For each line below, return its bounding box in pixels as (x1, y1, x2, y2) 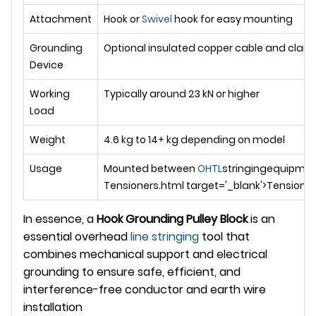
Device (30, 58, 63, 73)
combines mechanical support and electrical (23, 246, 267, 263)
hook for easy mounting (172, 12, 293, 27)
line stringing (130, 229, 199, 245)
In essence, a (23, 211, 97, 228)
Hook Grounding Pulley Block (97, 211, 248, 228)
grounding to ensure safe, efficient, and (23, 264, 241, 281)
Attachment (30, 12, 92, 27)
